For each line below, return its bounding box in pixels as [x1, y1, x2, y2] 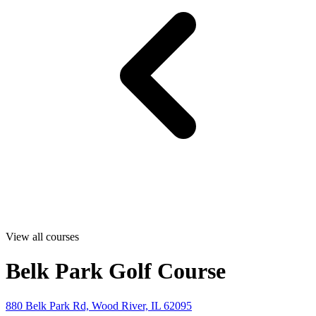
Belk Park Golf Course [6, 258, 226, 284]
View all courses [6, 231, 79, 243]
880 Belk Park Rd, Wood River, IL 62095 [6, 299, 192, 312]
